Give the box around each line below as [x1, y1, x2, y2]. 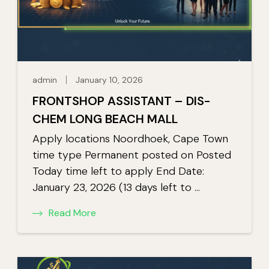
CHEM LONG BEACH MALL [32, 110, 178, 127]
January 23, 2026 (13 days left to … [32, 180, 200, 195]
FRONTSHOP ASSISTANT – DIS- [32, 92, 211, 109]
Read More [49, 206, 96, 219]
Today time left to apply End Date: [32, 163, 204, 178]
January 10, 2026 [76, 74, 143, 85]
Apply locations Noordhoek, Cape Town [32, 131, 228, 146]
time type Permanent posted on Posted [32, 147, 231, 162]
